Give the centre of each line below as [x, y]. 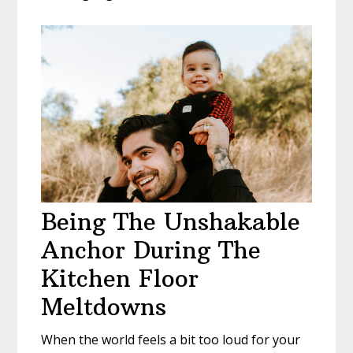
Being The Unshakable [171, 222]
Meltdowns [104, 307]
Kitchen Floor [120, 279]
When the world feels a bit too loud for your [171, 340]
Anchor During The [151, 251]
